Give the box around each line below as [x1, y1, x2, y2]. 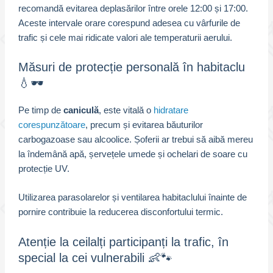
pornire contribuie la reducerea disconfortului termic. [18, 207, 223, 218]
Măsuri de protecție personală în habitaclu [18, 60, 245, 74]
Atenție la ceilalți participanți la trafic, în [18, 235, 229, 249]
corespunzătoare [18, 119, 85, 130]
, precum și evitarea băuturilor [85, 119, 203, 130]
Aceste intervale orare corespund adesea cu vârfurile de [18, 18, 240, 28]
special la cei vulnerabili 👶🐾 [18, 250, 172, 264]
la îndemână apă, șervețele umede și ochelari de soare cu [18, 149, 247, 159]
